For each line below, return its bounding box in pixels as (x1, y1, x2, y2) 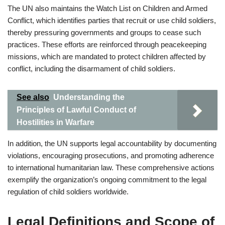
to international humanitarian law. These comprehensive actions (8, 163, 214, 172)
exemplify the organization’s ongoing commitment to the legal (8, 175, 206, 184)
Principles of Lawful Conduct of (17, 105, 136, 114)
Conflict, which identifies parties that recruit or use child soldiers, (8, 16, 216, 25)
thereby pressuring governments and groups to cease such (8, 28, 201, 37)
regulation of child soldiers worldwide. (8, 187, 129, 196)
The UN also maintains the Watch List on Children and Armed (8, 4, 207, 13)
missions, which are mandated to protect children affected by (8, 52, 206, 61)
